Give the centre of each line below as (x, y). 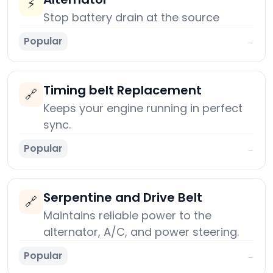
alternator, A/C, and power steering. (141, 232)
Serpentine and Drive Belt (123, 198)
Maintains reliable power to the (127, 216)
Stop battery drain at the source (131, 18)
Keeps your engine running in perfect (143, 108)
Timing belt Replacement (122, 90)
